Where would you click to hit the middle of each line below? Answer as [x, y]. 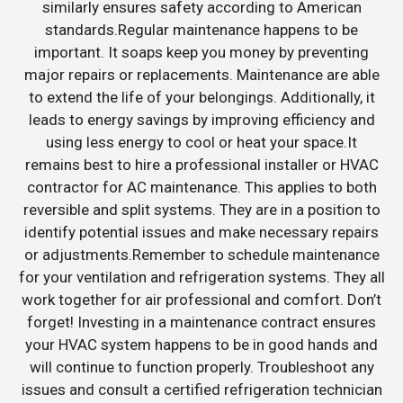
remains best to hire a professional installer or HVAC [201, 164]
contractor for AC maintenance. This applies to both [201, 187]
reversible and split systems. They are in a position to [201, 209]
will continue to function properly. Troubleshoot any [201, 367]
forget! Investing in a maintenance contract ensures [201, 322]
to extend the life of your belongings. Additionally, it [201, 97]
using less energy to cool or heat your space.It [201, 142]
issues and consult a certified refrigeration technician [201, 389]
